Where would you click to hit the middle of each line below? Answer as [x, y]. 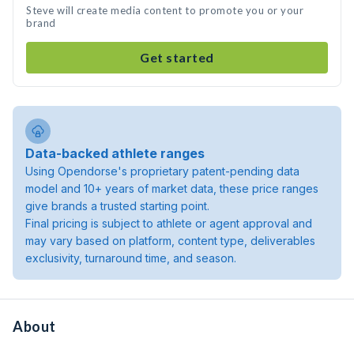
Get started [177, 57]
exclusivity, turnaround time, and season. [131, 258]
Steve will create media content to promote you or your [165, 10]
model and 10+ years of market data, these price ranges [172, 188]
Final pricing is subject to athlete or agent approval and [169, 223]
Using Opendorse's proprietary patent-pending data [162, 171]
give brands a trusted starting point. [117, 206]
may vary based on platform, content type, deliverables [170, 241]
